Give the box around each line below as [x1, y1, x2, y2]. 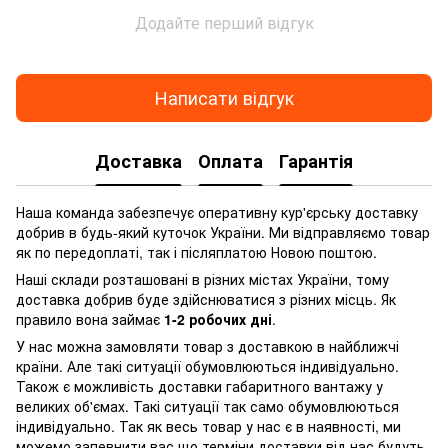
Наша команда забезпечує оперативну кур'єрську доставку [16, 201, 418, 222]
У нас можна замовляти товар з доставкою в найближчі [16, 335, 399, 356]
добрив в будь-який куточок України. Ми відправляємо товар [16, 221, 430, 242]
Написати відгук [154, 84, 294, 111]
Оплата [198, 148, 263, 175]
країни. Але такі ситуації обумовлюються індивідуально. [16, 355, 399, 376]
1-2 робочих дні [164, 308, 272, 329]
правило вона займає [16, 308, 164, 329]
